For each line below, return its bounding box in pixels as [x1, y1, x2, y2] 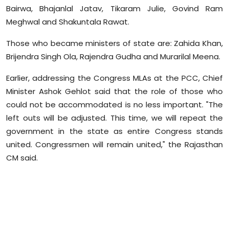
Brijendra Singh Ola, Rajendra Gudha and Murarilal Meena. [6, 51, 220, 62]
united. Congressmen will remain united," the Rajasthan [6, 139, 223, 150]
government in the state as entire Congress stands [6, 126, 223, 137]
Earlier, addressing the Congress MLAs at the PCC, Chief [6, 73, 223, 84]
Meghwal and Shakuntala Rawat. [6, 16, 129, 28]
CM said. [6, 152, 38, 164]
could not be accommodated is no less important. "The [6, 99, 223, 110]
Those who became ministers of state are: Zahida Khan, [6, 38, 223, 49]
